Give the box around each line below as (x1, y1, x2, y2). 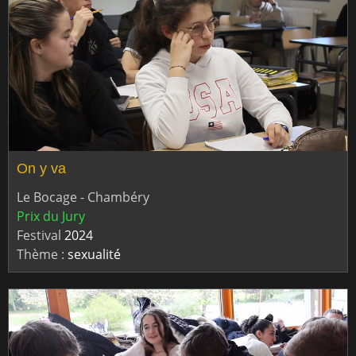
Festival (17, 226, 64, 245)
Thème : (17, 246, 68, 264)
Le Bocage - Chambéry (17, 188, 149, 207)
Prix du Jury (17, 207, 85, 226)
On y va (17, 160, 66, 176)
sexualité (68, 246, 121, 264)
